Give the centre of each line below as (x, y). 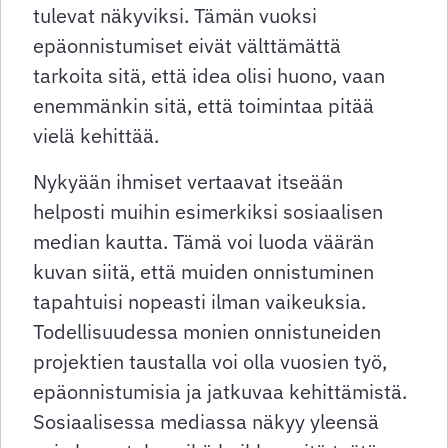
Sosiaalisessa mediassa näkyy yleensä (206, 422)
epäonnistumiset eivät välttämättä (187, 46)
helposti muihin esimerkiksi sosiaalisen (208, 212)
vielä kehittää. (96, 136)
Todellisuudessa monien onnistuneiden (207, 332)
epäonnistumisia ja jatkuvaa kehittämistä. (220, 392)
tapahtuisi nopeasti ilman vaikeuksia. (199, 302)
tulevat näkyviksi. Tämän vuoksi (175, 16)
